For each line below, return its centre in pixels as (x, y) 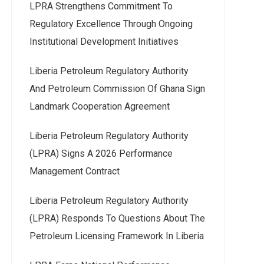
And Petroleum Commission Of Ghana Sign (117, 89)
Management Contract (75, 171)
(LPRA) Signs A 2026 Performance (101, 154)
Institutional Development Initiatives (104, 42)
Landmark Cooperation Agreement (100, 106)
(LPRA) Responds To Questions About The (117, 218)
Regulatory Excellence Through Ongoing (111, 24)
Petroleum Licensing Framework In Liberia (117, 236)
